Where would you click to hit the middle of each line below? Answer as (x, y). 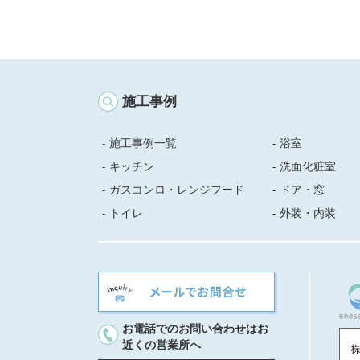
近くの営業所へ (162, 345)
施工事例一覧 (143, 143)
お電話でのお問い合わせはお (195, 329)
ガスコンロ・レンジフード (177, 190)
